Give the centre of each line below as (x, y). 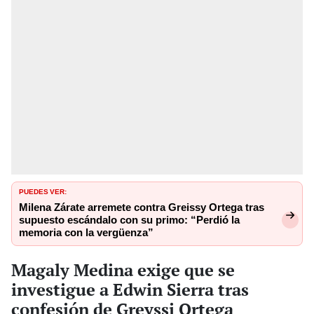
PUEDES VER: (43, 191)
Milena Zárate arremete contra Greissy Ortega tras (142, 208)
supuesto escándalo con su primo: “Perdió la (129, 220)
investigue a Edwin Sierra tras (130, 289)
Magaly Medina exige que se (123, 269)
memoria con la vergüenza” (86, 233)
